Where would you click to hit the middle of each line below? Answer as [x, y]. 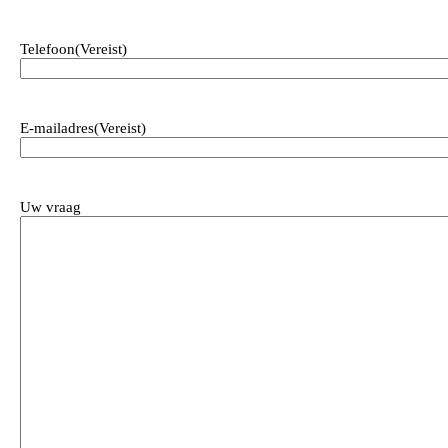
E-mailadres [57, 128]
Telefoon [47, 49]
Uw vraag [50, 207]
